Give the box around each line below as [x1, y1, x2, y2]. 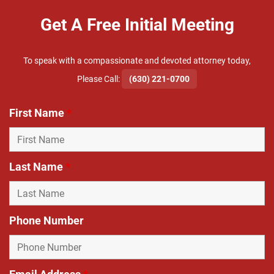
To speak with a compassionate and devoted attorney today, [23, 56, 251, 66]
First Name [9, 106, 67, 120]
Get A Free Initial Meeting [40, 15, 234, 35]
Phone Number [9, 214, 84, 228]
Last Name [9, 160, 65, 174]
